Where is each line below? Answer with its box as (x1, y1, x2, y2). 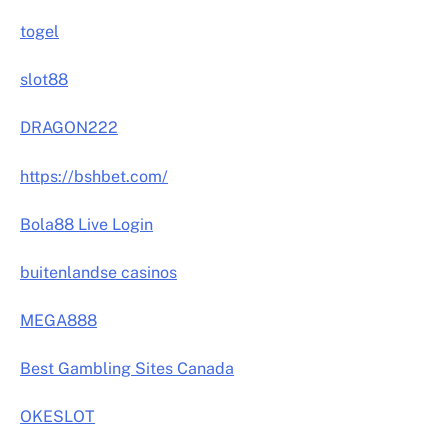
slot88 (20, 70, 68, 90)
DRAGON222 (20, 118, 118, 138)
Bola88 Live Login (20, 214, 153, 234)
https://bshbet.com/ (20, 166, 168, 186)
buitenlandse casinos (20, 262, 177, 282)
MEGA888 (20, 310, 97, 330)
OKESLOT (20, 407, 95, 427)
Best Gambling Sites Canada (20, 359, 234, 379)
